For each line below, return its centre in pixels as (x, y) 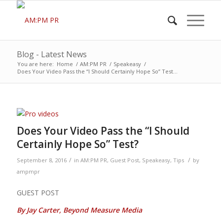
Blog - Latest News (52, 54)
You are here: (35, 64)
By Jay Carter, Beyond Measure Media (79, 210)
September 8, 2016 (41, 160)
